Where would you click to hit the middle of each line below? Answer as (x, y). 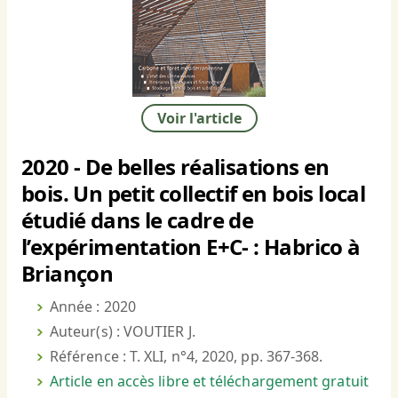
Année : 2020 (93, 307)
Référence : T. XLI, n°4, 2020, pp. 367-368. (187, 357)
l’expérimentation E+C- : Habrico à (191, 247)
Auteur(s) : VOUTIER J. (123, 332)
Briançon (68, 274)
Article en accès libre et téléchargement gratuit (209, 382)
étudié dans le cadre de (138, 220)
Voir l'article (199, 119)
